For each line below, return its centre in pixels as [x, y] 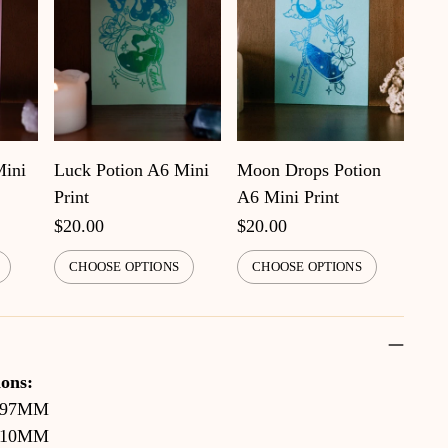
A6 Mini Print [287, 197]
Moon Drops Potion [308, 170]
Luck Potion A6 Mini [131, 170]
